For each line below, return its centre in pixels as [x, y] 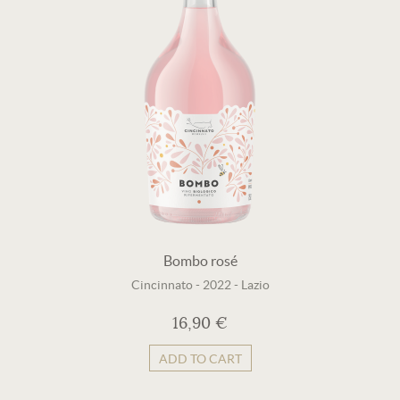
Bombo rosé [200, 261]
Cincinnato [162, 285]
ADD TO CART [200, 359]
